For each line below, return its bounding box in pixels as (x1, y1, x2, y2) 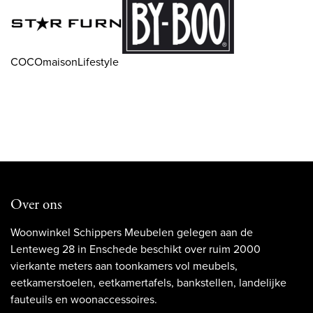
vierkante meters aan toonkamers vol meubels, (10, 258, 238, 275)
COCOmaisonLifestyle (10, 54, 119, 71)
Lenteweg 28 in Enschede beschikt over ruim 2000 (10, 241, 261, 258)
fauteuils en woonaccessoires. (10, 291, 160, 308)
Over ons (10, 196, 62, 214)
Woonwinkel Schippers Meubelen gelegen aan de (10, 224, 253, 241)
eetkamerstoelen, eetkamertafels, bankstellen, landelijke (10, 275, 286, 291)
